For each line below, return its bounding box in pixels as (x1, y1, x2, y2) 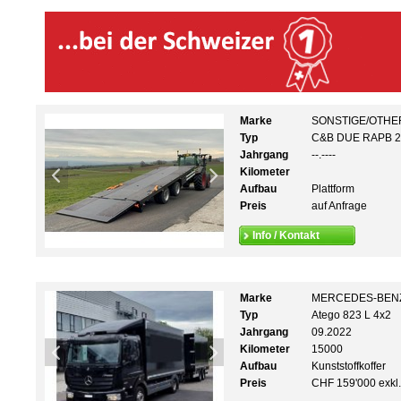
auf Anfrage (311, 200, 367, 212)
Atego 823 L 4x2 (311, 309, 391, 321)
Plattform (311, 183, 354, 195)
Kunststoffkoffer (311, 360, 386, 372)
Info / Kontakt (252, 229, 320, 242)
